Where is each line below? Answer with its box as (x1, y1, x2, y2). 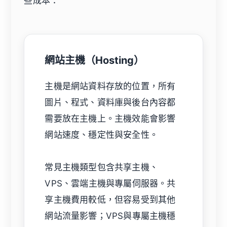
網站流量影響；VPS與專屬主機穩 (45, 210, 176, 221)
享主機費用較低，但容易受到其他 (45, 194, 176, 205)
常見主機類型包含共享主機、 (45, 162, 159, 172)
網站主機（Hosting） (45, 54, 144, 66)
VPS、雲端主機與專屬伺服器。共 (45, 178, 176, 188)
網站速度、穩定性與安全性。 (45, 129, 159, 140)
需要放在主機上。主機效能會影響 (45, 113, 176, 124)
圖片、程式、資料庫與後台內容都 (45, 97, 176, 107)
